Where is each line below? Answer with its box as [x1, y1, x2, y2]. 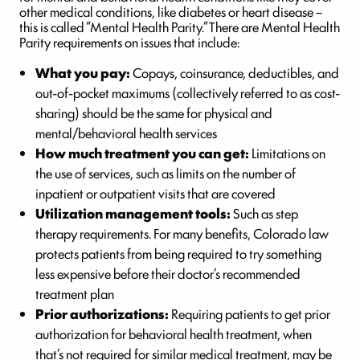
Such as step [231, 203, 298, 223]
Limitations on [249, 143, 325, 163]
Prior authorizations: [35, 304, 169, 324]
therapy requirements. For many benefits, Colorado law [35, 223, 329, 243]
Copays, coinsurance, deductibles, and [130, 63, 339, 83]
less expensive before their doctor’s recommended [35, 264, 301, 284]
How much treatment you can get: [35, 143, 249, 163]
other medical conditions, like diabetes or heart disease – [19, 2, 322, 22]
